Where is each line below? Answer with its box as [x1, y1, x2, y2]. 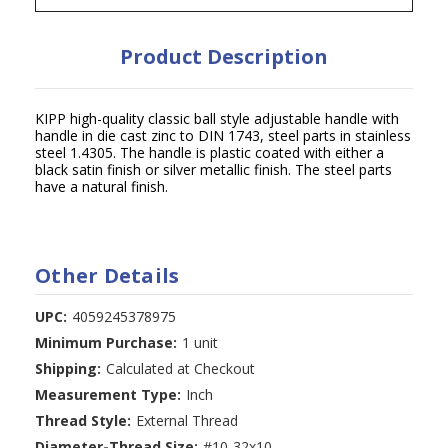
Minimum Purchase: [35, 332, 177, 352]
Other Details [35, 261, 180, 289]
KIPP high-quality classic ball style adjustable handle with [35, 108, 399, 128]
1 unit [181, 332, 218, 352]
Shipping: [35, 358, 101, 378]
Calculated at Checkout [105, 358, 255, 378]
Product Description [120, 42, 328, 70]
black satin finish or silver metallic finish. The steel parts [35, 159, 392, 179]
